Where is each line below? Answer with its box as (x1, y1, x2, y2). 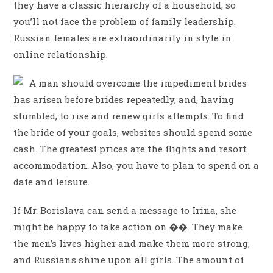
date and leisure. (13, 175, 90, 188)
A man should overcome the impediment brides (29, 76, 247, 89)
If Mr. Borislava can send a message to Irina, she (13, 204, 237, 216)
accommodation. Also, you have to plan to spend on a (13, 158, 260, 171)
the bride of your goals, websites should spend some (13, 126, 253, 138)
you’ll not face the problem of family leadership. (13, 15, 236, 27)
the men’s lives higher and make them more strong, (13, 236, 250, 249)
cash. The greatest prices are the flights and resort (13, 142, 247, 155)
